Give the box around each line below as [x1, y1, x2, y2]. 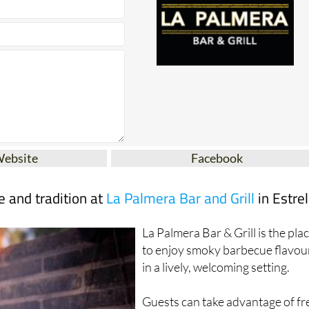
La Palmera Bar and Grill [106, 212, 255, 235]
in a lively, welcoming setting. [142, 284, 290, 300]
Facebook [191, 175, 243, 191]
